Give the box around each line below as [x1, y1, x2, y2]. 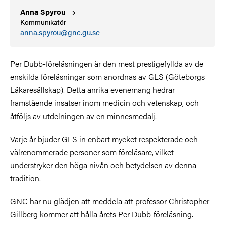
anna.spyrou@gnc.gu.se [20, 27, 100, 38]
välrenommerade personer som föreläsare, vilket [10, 146, 174, 158]
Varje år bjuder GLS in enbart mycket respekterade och [10, 133, 198, 145]
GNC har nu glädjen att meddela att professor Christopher [10, 195, 209, 207]
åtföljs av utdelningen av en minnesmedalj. [10, 109, 157, 122]
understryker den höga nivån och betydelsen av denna [10, 159, 196, 171]
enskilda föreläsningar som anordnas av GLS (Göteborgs [10, 70, 205, 82]
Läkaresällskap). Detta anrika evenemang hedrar [10, 83, 175, 95]
